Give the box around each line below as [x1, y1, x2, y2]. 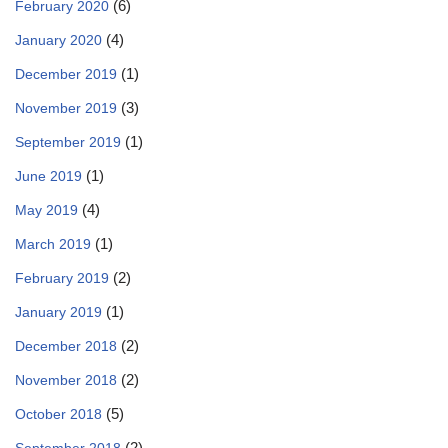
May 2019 [15, 202, 78, 218]
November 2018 [15, 372, 117, 388]
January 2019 [15, 304, 102, 320]
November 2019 [15, 100, 117, 116]
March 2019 [15, 236, 91, 252]
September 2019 [15, 134, 121, 150]
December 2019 [15, 66, 117, 82]
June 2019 [15, 168, 82, 184]
